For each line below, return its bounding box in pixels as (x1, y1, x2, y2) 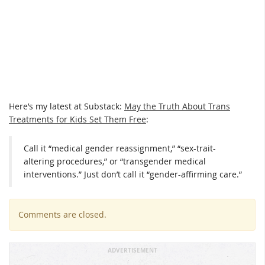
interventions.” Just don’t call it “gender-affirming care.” (24, 169, 242, 180)
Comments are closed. (18, 209, 106, 221)
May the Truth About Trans (124, 100, 230, 112)
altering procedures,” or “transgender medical (24, 156, 206, 167)
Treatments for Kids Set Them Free (9, 113, 146, 125)
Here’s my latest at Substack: (9, 100, 124, 112)
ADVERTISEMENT (107, 246, 157, 255)
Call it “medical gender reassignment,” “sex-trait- (24, 143, 216, 154)
